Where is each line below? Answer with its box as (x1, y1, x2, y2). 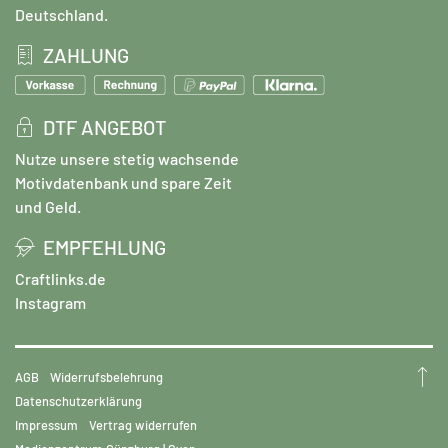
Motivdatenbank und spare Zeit (15, 172, 232, 192)
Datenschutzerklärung (15, 392, 142, 409)
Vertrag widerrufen (89, 416, 197, 433)
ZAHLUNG (43, 42, 129, 67)
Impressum (15, 416, 78, 433)
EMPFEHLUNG (43, 234, 166, 259)
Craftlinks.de (15, 268, 106, 288)
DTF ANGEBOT (43, 114, 166, 139)
